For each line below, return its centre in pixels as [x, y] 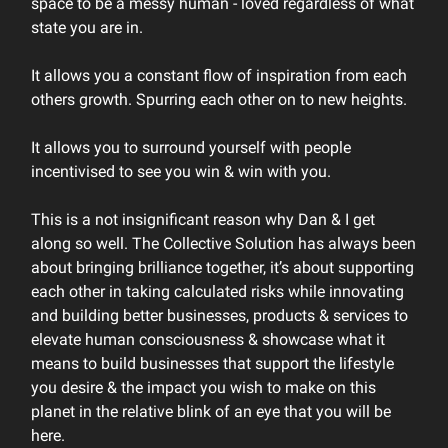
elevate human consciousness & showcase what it [208, 339]
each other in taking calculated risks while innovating [217, 291]
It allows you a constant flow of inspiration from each [219, 75]
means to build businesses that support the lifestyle [212, 363]
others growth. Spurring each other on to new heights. [219, 99]
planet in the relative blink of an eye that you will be [211, 411]
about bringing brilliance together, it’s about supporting [222, 267]
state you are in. [87, 27]
